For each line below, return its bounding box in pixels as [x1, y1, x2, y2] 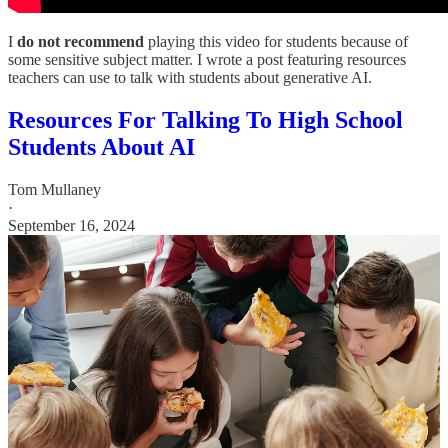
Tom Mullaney [8, 180, 101, 198]
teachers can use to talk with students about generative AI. [8, 68, 372, 86]
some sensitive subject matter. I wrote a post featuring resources [8, 50, 406, 68]
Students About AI [8, 133, 195, 160]
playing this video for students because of [144, 32, 408, 50]
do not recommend [17, 32, 144, 50]
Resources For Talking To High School [8, 106, 403, 133]
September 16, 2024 [8, 216, 135, 234]
